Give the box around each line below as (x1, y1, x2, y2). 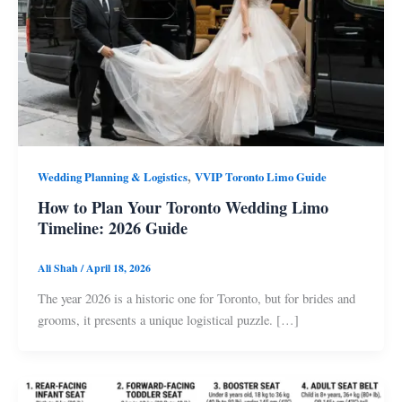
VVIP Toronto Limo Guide (194, 168, 327, 185)
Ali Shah (37, 260, 81, 276)
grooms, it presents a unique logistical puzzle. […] (37, 311, 299, 329)
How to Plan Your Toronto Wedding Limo (37, 196, 328, 220)
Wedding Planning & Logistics (37, 168, 188, 185)
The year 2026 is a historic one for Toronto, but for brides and (37, 290, 355, 308)
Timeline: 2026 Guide (37, 216, 188, 240)
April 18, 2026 (85, 260, 151, 276)
